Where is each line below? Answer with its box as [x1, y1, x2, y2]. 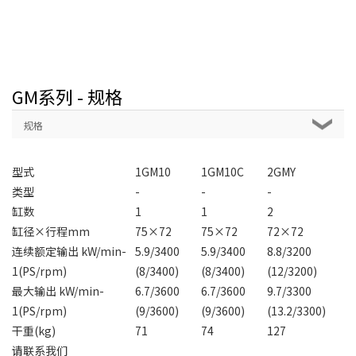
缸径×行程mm [12, 222, 90, 239]
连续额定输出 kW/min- [12, 242, 126, 259]
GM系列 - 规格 [12, 83, 122, 109]
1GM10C [201, 163, 244, 180]
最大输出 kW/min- [12, 282, 104, 299]
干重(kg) [12, 322, 56, 339]
